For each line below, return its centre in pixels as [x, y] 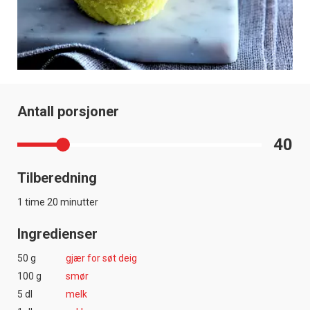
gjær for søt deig [101, 258]
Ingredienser [57, 234]
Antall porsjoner [68, 112]
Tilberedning [57, 178]
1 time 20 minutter [58, 202]
